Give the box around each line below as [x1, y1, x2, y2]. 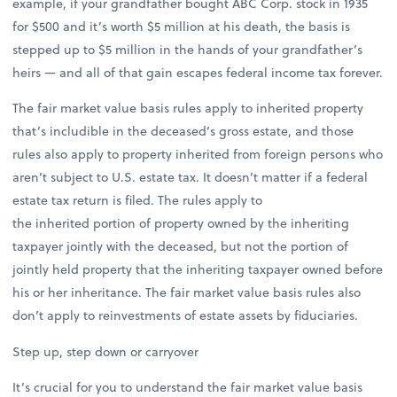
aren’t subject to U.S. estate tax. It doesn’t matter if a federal [12, 167, 369, 187]
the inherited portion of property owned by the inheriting [12, 214, 350, 233]
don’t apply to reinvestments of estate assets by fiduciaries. [12, 306, 359, 325]
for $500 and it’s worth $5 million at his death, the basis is [12, 17, 351, 36]
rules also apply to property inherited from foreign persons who [12, 144, 384, 164]
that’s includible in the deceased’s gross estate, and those [12, 121, 354, 141]
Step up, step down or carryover [12, 341, 199, 361]
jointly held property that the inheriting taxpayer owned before [12, 260, 384, 279]
